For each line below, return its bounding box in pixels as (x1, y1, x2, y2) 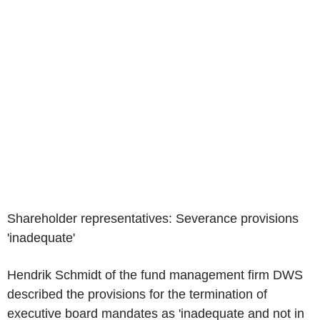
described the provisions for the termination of (7, 287, 267, 301)
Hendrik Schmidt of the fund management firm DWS (7, 268, 303, 282)
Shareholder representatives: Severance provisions (7, 211, 299, 226)
